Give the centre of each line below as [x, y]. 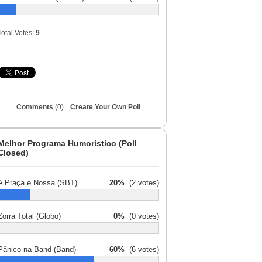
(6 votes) [142, 249]
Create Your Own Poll [105, 107]
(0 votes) [142, 216]
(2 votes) [142, 183]
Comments [36, 107]
